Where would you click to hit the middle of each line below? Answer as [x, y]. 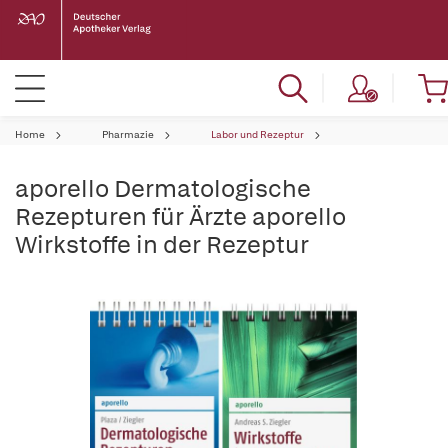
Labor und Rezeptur [257, 134]
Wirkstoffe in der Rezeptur [162, 244]
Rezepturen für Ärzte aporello [180, 216]
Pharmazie [128, 134]
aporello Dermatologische [163, 188]
